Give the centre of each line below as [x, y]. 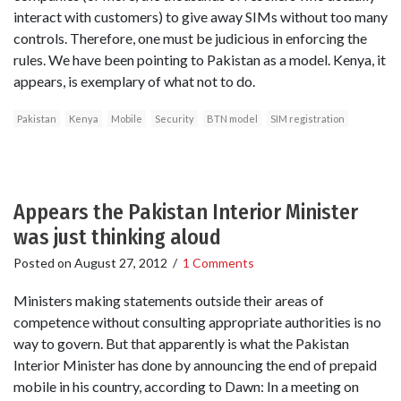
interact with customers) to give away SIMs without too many [200, 17]
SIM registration [307, 119]
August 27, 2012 [121, 263]
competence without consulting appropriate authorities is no [197, 321]
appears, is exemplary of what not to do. [134, 81]
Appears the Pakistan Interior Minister [186, 213]
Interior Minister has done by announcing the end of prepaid [195, 364]
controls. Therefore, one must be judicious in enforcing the [190, 38]
